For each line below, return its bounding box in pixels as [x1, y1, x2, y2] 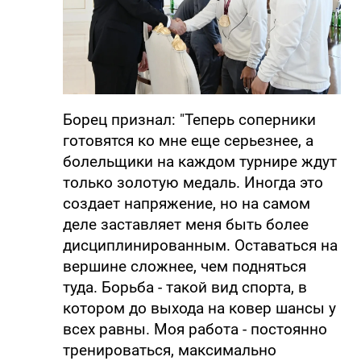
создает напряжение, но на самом [62, 194, 310, 214]
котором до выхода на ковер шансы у [62, 299, 336, 318]
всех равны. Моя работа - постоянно [62, 320, 327, 339]
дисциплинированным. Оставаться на [62, 236, 338, 255]
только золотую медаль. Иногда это [62, 173, 323, 193]
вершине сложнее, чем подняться [62, 257, 306, 276]
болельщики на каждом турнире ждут [62, 152, 337, 172]
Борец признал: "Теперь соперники [62, 110, 316, 130]
